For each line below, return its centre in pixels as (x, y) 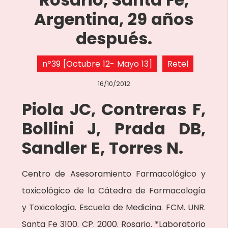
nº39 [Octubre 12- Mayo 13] (97, 64)
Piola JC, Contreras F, (114, 109)
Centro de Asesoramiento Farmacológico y (114, 174)
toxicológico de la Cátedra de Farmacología (114, 191)
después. (114, 38)
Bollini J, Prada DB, (114, 129)
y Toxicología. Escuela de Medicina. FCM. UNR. (114, 207)
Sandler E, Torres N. (102, 148)
